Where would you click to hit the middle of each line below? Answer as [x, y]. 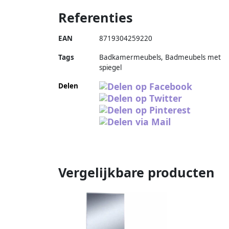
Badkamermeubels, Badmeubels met [160, 57]
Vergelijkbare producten [136, 172]
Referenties [96, 17]
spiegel [110, 67]
